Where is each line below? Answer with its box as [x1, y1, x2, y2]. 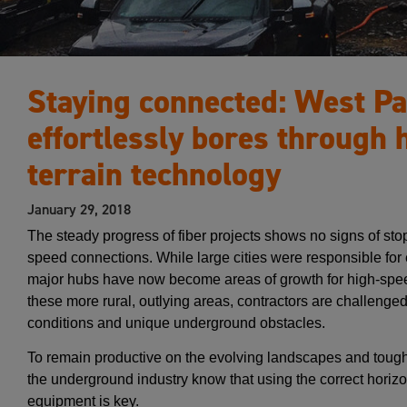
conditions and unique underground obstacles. [27, 315, 325, 331]
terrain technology [27, 153, 281, 196]
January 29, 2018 [27, 200, 131, 218]
